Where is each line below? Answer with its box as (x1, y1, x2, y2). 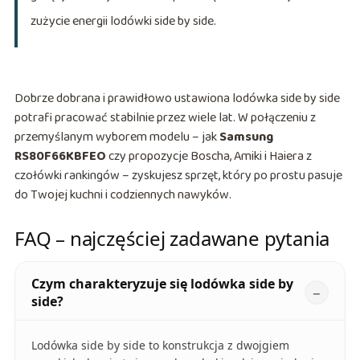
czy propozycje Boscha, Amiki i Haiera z (105, 146, 312, 167)
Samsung (219, 127, 273, 148)
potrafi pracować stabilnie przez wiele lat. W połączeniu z (14, 108, 316, 129)
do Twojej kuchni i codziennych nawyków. (14, 185, 231, 206)
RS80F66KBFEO (14, 146, 106, 167)
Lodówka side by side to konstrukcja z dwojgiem (31, 337, 289, 354)
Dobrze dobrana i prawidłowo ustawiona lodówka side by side (14, 88, 340, 109)
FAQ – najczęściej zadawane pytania (14, 225, 330, 252)
